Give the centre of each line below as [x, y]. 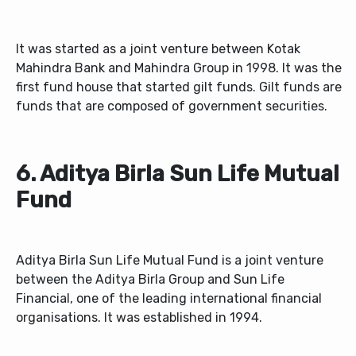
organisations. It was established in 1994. [139, 318]
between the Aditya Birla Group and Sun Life [150, 280]
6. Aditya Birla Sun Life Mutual [178, 174]
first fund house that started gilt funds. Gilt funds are [179, 87]
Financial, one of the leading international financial [169, 299]
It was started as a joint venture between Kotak [158, 49]
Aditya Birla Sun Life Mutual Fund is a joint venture [170, 261]
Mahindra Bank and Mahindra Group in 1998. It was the [179, 68]
